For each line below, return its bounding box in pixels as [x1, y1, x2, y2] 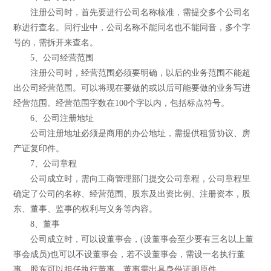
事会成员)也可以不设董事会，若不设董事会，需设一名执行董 [13, 249, 246, 259]
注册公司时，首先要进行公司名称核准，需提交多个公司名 [13, 7, 251, 17]
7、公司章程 [13, 158, 77, 168]
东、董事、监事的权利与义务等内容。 [13, 204, 158, 214]
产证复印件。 [13, 143, 65, 153]
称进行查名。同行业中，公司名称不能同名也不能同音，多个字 [13, 22, 251, 32]
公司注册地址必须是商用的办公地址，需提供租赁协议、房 [13, 128, 251, 138]
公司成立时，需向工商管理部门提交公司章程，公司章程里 [13, 174, 251, 183]
